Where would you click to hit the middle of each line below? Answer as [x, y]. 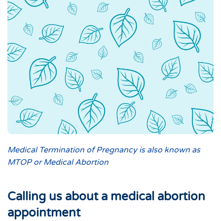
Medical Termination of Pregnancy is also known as [104, 150]
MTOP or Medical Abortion [58, 163]
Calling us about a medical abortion [106, 197]
